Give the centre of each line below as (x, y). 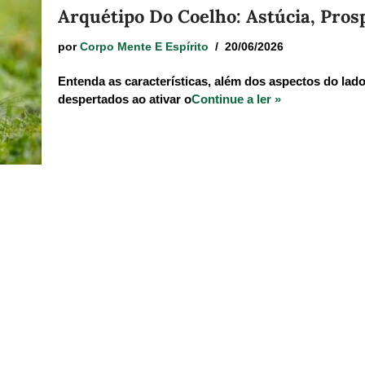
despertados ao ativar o (124, 99)
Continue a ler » (236, 99)
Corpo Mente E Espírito (144, 47)
